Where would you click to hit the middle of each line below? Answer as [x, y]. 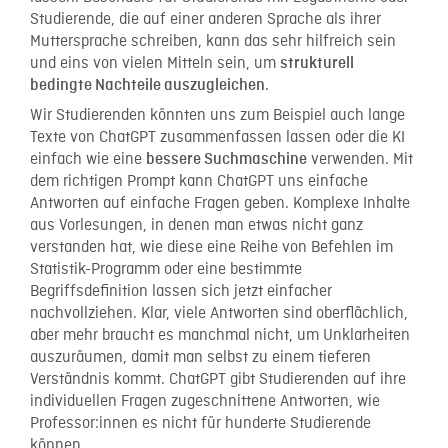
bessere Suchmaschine [226, 160]
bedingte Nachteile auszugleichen [147, 85]
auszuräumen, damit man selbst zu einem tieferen [200, 358]
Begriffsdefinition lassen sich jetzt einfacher [181, 292]
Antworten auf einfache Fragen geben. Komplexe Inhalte [220, 204]
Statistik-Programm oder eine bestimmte [166, 270]
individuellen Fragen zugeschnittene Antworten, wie [205, 402]
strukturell [317, 63]
